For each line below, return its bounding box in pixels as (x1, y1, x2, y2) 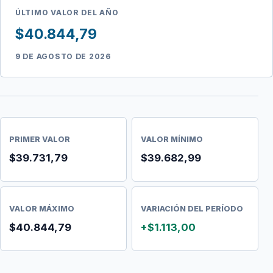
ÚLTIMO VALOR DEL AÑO (15, 8, 119, 17)
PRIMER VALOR (9, 134, 70, 144)
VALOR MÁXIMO (9, 204, 74, 213)
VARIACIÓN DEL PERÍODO (141, 204, 243, 213)
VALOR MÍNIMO (141, 134, 203, 144)
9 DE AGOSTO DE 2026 (15, 52, 111, 61)
